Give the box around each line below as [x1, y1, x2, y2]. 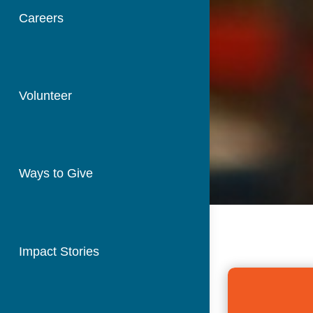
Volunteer [19, 89, 72, 103]
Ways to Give [19, 166, 93, 181]
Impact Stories [19, 244, 99, 259]
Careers [19, 10, 64, 25]
